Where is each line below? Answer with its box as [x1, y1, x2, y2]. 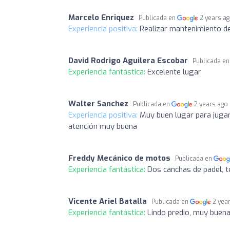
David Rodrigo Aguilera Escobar [68, 55, 188, 66]
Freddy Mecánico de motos [68, 152, 170, 163]
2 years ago [194, 100, 228, 108]
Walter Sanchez [68, 98, 128, 109]
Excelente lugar [147, 66, 201, 77]
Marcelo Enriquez [68, 12, 134, 23]
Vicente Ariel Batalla [68, 196, 147, 206]
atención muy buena [68, 121, 137, 131]
